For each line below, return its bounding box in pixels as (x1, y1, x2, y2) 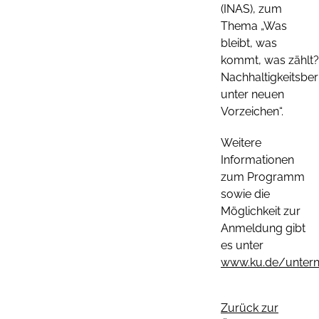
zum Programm (221, 169, 305, 184)
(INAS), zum (221, 1, 282, 16)
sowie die (221, 187, 270, 201)
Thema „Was (221, 19, 287, 33)
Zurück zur (221, 300, 278, 315)
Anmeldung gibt (221, 221, 305, 235)
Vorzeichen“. (221, 104, 283, 118)
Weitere (221, 135, 261, 150)
